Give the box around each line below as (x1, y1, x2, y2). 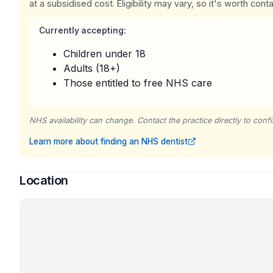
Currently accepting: (39, 26, 126, 35)
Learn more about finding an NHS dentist (29, 136, 188, 146)
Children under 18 (63, 48, 146, 60)
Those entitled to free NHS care (63, 77, 212, 89)
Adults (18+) (63, 62, 120, 74)
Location (19, 173, 68, 188)
